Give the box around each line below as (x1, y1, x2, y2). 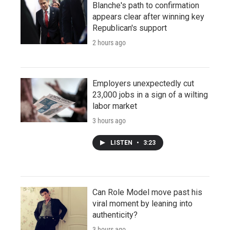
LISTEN (110, 139, 134, 146)
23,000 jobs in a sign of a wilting (92, 89, 208, 100)
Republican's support (92, 23, 167, 33)
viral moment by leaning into (92, 198, 193, 208)
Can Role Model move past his (92, 187, 202, 197)
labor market (92, 101, 137, 111)
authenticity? (92, 209, 138, 220)
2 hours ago (92, 38, 126, 47)
